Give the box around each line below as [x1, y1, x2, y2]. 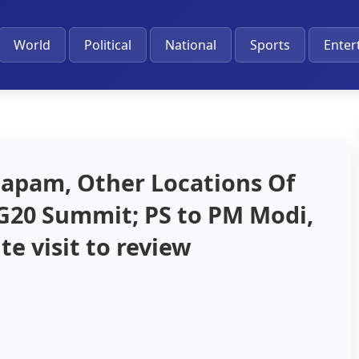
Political [83, 36, 131, 54]
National [164, 36, 216, 54]
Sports [249, 36, 290, 54]
